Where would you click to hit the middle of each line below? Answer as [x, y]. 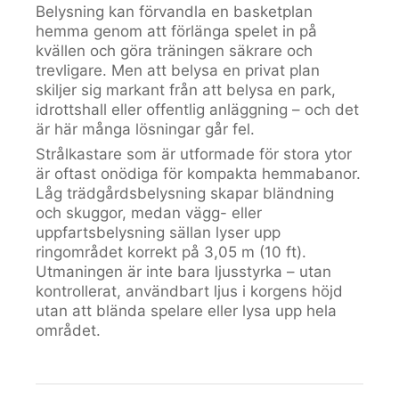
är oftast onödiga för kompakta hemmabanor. [198, 174]
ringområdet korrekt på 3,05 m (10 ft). [171, 252]
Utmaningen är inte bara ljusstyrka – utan [183, 272]
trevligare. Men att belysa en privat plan [178, 70]
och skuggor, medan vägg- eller [149, 213]
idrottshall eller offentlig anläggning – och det [197, 110]
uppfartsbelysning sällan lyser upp [158, 232]
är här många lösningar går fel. [145, 129]
